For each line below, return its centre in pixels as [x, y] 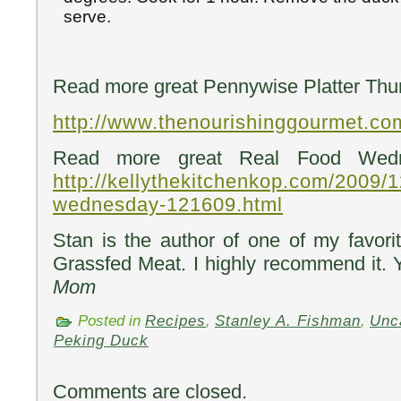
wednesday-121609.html [168, 205]
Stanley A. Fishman [288, 321]
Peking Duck [101, 341]
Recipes [175, 321]
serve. [87, 17]
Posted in [109, 321]
